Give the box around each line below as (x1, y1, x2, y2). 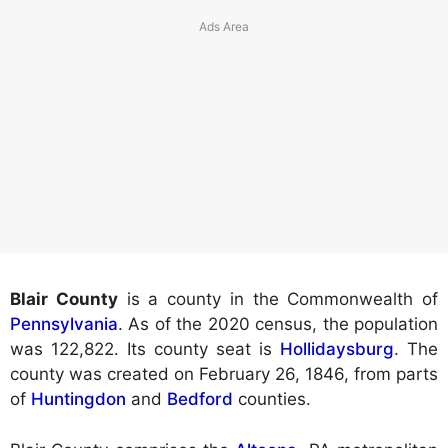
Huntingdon (31, 389, 126, 410)
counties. (233, 389, 311, 410)
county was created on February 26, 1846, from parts (10, 364, 438, 385)
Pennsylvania (10, 314, 118, 335)
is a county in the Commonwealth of (117, 289, 438, 310)
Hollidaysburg (280, 339, 394, 360)
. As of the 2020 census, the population (118, 314, 438, 335)
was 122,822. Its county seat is (10, 339, 280, 360)
